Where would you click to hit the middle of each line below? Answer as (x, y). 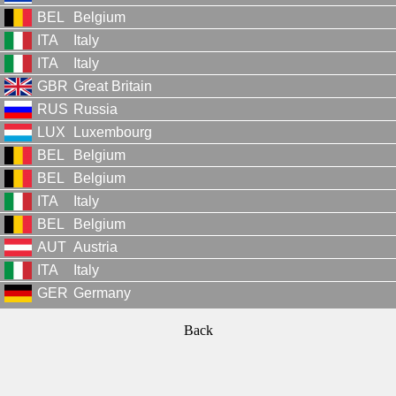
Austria (95, 247)
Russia (95, 109)
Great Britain (113, 86)
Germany (102, 293)
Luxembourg (113, 132)
